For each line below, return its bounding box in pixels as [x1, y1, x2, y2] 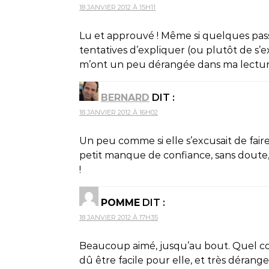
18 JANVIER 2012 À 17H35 [79, 213, 158, 222]
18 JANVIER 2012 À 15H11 [79, 2, 156, 11]
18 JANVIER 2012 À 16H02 [79, 107, 158, 116]
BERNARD [101, 91, 150, 103]
